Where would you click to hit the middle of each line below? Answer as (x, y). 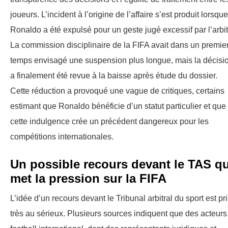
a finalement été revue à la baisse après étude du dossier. (114, 76)
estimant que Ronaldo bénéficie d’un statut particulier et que (118, 106)
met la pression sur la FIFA (88, 179)
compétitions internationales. (62, 137)
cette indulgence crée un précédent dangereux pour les (109, 122)
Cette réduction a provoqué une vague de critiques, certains (117, 91)
